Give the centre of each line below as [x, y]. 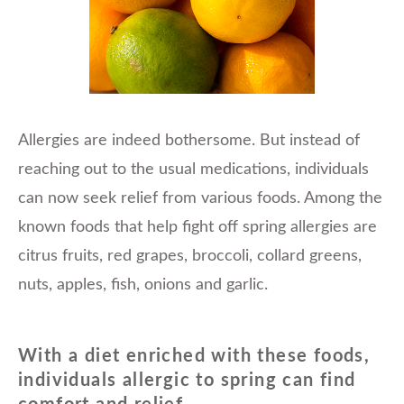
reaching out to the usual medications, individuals [193, 169]
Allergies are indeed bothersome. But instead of [189, 140]
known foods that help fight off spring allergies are [197, 227]
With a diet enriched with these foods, [194, 356]
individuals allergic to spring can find [187, 380]
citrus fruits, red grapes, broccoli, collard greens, [190, 256]
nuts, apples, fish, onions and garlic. [143, 285]
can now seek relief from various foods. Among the [200, 198]
